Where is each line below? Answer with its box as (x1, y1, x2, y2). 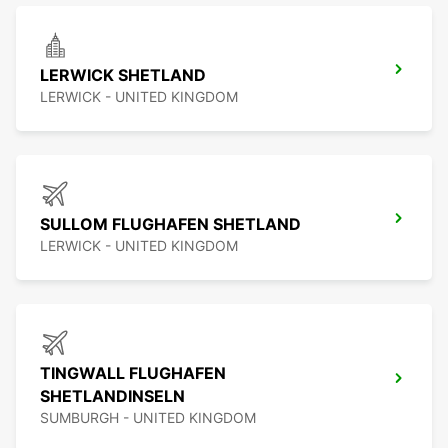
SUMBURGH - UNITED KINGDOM (40, 409, 256, 427)
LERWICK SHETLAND (40, 65, 206, 86)
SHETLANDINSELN (40, 386, 185, 407)
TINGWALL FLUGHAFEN (40, 363, 226, 384)
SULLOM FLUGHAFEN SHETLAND (40, 214, 301, 235)
